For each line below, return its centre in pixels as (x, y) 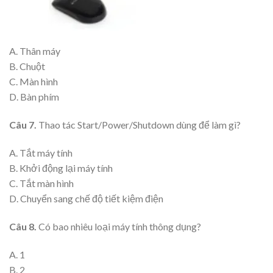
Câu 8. (24, 226)
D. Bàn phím (34, 97)
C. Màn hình (34, 82)
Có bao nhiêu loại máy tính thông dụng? (120, 226)
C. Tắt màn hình (41, 183)
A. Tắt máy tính (41, 153)
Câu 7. (24, 125)
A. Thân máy (35, 51)
